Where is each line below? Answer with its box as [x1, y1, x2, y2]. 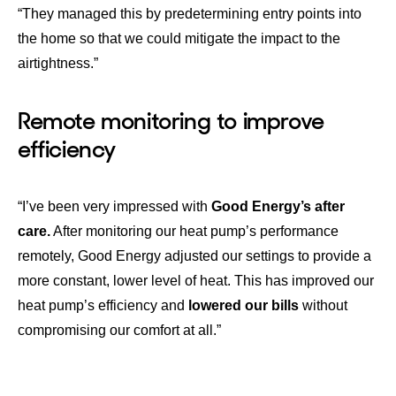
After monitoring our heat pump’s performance [50, 223, 339, 239]
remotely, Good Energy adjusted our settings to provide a [18, 247, 371, 263]
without [299, 297, 347, 313]
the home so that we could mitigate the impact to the [18, 30, 340, 46]
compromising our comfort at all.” [18, 322, 221, 338]
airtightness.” [18, 55, 98, 71]
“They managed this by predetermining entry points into [18, 5, 362, 21]
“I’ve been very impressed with [18, 198, 211, 214]
